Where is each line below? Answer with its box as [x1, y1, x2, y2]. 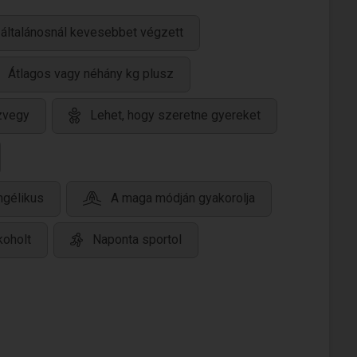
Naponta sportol [92, 232, 182, 248]
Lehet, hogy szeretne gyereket [90, 108, 261, 124]
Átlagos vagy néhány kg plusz [8, 66, 174, 82]
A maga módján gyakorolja [111, 190, 255, 206]
